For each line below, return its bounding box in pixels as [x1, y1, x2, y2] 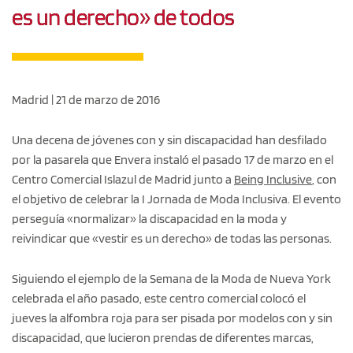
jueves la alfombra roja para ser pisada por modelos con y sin [12, 310, 333, 325]
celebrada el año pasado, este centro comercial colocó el [12, 290, 306, 306]
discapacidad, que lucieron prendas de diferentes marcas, [12, 329, 314, 345]
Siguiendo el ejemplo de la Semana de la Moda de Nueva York [12, 270, 331, 286]
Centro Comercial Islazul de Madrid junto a [12, 171, 234, 187]
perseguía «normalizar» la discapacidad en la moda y [12, 210, 287, 226]
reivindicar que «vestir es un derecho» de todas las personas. [12, 230, 332, 246]
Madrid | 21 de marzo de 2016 [12, 91, 160, 107]
